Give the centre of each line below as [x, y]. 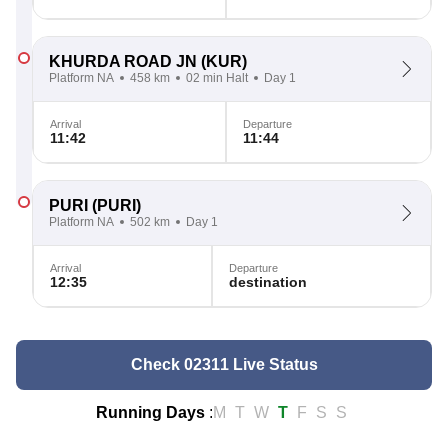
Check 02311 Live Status [224, 364]
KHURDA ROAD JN [123, 61]
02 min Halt [217, 78]
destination [267, 282]
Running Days [150, 412]
